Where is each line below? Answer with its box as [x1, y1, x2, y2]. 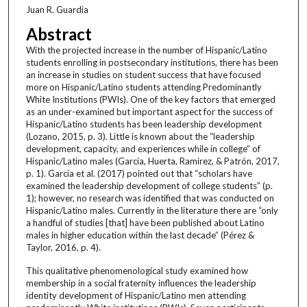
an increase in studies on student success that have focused [25, 69, 261, 80]
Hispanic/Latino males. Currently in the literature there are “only [25, 204, 278, 216]
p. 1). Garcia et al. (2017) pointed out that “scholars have [25, 167, 252, 179]
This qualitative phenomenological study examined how [25, 265, 248, 276]
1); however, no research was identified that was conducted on [25, 192, 274, 204]
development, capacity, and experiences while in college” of [25, 143, 260, 154]
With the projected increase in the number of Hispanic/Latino [25, 44, 267, 56]
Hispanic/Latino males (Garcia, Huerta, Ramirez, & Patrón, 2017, [25, 155, 280, 167]
